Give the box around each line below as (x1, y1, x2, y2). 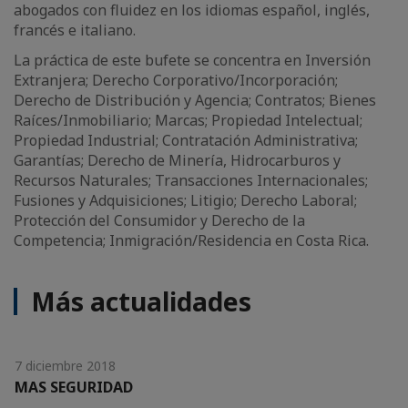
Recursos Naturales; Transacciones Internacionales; (14, 170, 368, 190)
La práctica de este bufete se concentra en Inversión (14, 50, 371, 70)
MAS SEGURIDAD (15, 377, 133, 397)
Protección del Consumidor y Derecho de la (14, 210, 305, 230)
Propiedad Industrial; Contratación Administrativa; (14, 130, 358, 150)
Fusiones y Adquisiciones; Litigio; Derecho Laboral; (14, 190, 357, 210)
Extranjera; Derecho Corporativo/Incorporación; (14, 70, 338, 90)
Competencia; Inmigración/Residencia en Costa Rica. (14, 230, 369, 250)
